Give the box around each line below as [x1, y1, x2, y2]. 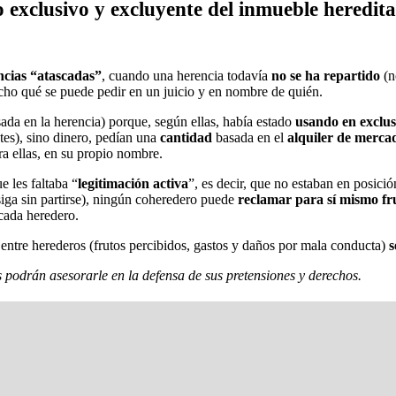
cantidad [160, 129, 212, 145]
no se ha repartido [271, 67, 380, 83]
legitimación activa [78, 175, 188, 191]
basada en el [212, 129, 287, 145]
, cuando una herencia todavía [102, 67, 271, 83]
